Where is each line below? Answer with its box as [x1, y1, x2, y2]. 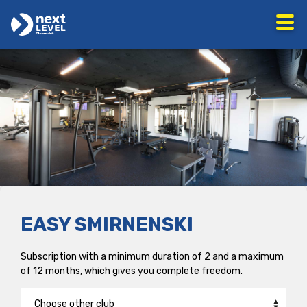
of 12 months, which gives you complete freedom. [21, 265, 243, 277]
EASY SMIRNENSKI [21, 213, 193, 236]
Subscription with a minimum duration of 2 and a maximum [21, 251, 284, 262]
